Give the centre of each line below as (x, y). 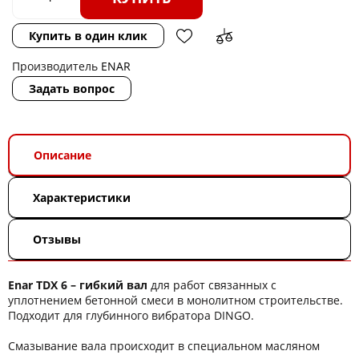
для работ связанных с (212, 285)
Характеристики (82, 198)
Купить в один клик (88, 36)
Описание (63, 155)
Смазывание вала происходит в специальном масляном (164, 346)
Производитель (56, 66)
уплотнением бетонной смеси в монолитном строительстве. (175, 300)
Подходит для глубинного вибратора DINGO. (131, 315)
